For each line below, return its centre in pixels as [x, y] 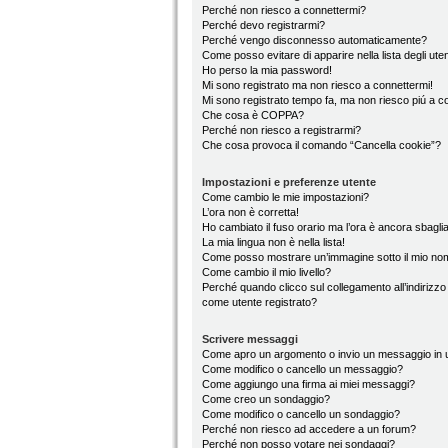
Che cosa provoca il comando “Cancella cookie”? [321, 145]
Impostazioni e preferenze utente [289, 182]
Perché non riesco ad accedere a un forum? [309, 429]
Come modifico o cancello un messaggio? [302, 369]
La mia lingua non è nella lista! [273, 242]
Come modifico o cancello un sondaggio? [301, 414]
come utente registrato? [259, 302]
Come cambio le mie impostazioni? [285, 197]
